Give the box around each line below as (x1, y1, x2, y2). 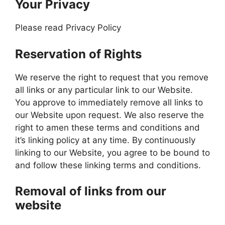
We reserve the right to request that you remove (15, 72, 208, 82)
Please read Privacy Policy (15, 23, 121, 33)
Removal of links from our (15, 184, 166, 198)
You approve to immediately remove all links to (15, 97, 203, 107)
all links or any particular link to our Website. (15, 84, 193, 95)
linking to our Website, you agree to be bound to (15, 147, 210, 158)
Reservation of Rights (15, 46, 142, 61)
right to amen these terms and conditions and (15, 122, 200, 133)
